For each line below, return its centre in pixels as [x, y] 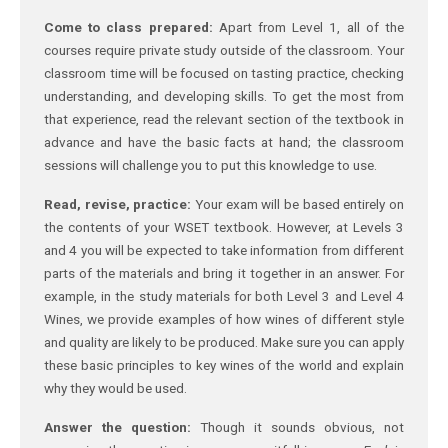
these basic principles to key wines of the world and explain [224, 364]
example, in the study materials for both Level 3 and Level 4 [224, 295]
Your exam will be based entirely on [298, 203]
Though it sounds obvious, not [297, 426]
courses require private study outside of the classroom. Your [224, 49]
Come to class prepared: [128, 26]
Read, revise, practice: [118, 203]
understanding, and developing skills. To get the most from [224, 95]
